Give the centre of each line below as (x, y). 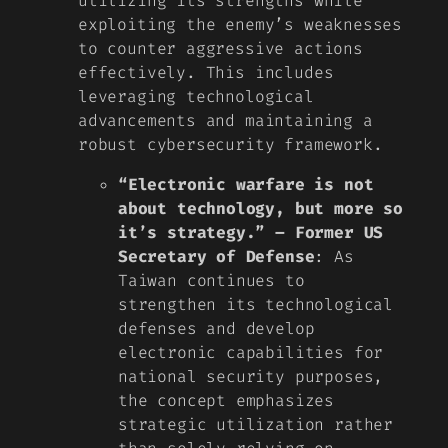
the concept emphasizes (226, 401)
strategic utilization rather (255, 425)
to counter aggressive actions (220, 48)
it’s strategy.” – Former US (251, 233)
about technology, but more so (260, 209)
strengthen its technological (255, 305)
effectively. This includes (206, 72)
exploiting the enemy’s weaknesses (240, 24)
